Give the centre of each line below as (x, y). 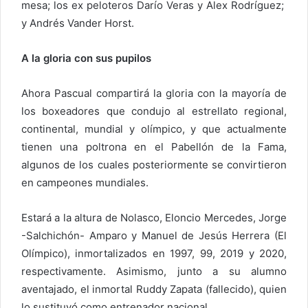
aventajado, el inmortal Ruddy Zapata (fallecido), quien (154, 289)
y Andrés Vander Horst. (78, 23)
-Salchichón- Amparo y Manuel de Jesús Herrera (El (154, 235)
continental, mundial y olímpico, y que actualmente (154, 129)
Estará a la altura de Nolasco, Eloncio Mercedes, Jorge (154, 217)
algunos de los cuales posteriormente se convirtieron (154, 164)
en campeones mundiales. (85, 182)
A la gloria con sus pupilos (86, 58)
